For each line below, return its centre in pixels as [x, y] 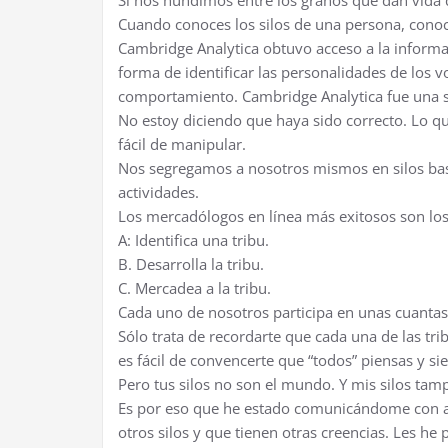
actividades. [158, 192]
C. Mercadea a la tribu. [194, 288]
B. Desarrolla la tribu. [191, 264]
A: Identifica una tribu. [193, 240]
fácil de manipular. [182, 144]
